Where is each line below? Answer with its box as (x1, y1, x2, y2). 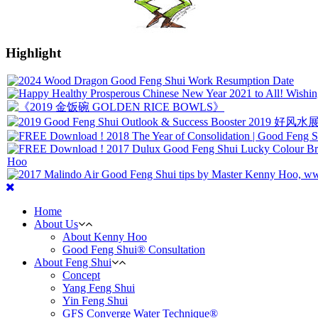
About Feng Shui (34, 256, 111, 268)
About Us (34, 217, 78, 230)
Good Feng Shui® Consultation (62, 243, 205, 256)
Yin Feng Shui (62, 294, 128, 307)
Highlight (6, 45, 61, 61)
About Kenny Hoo (62, 230, 147, 243)
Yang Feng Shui (62, 281, 135, 294)
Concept (62, 268, 100, 281)
